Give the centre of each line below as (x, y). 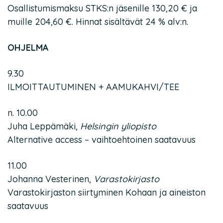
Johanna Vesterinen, (51, 179)
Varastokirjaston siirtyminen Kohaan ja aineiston (107, 192)
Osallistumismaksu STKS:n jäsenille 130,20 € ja (102, 8)
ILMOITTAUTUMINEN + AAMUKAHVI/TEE (93, 87)
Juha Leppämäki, (44, 126)
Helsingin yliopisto (118, 126)
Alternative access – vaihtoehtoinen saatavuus (102, 140)
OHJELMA (28, 48)
